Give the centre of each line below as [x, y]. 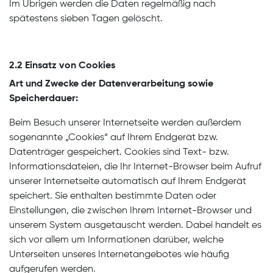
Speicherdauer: [44, 99]
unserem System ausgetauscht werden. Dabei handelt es [135, 225]
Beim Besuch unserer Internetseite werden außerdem [125, 123]
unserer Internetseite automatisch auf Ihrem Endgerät [128, 182]
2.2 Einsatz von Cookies [62, 66]
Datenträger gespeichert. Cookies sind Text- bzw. [119, 152]
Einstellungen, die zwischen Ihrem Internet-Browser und [130, 211]
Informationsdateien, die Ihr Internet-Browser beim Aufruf [135, 167]
